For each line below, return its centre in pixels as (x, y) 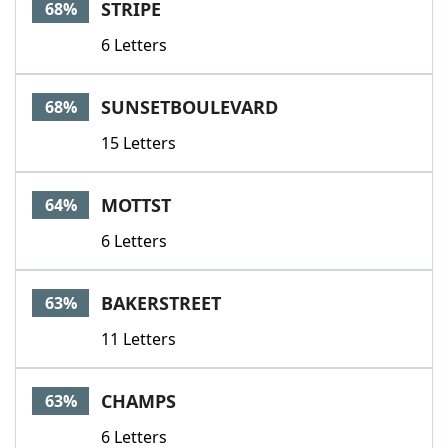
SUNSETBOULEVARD (189, 107)
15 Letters (138, 143)
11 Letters (138, 339)
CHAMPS (138, 401)
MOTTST (136, 205)
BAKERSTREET (161, 303)
